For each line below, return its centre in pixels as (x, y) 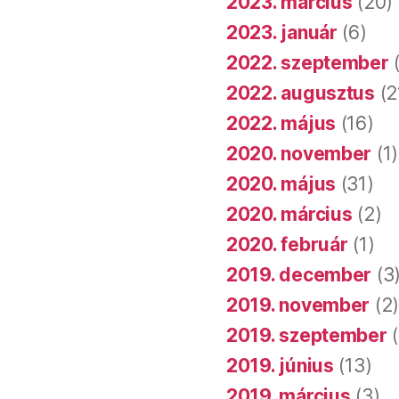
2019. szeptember (307, 336)
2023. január (282, 33)
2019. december (299, 275)
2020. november (299, 154)
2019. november (298, 305)
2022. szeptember (308, 63)
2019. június (280, 366)
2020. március (289, 215)
